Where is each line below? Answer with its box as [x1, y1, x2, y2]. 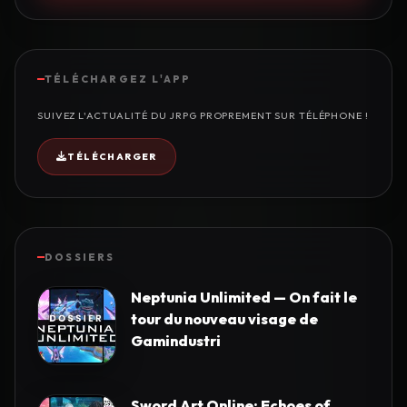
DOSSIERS [45, 251, 115, 264]
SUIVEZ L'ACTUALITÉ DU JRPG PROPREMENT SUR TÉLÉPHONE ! [37, 109, 369, 123]
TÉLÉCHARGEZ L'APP [45, 73, 192, 86]
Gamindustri [131, 332, 221, 351]
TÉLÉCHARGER [67, 151, 157, 164]
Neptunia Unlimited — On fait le [131, 288, 357, 307]
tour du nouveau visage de [131, 310, 318, 329]
